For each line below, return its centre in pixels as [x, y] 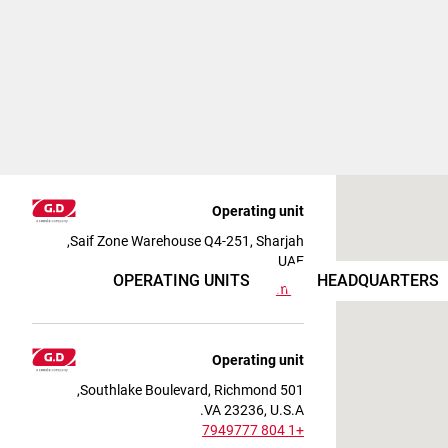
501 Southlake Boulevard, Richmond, [292, 389]
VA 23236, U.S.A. [254, 409]
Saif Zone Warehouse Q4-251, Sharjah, [187, 240]
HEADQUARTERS [377, 280]
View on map [264, 288]
